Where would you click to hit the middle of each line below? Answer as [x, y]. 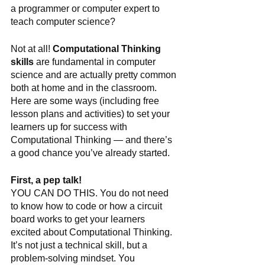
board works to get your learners [79, 219]
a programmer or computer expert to [86, 9]
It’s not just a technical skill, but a [80, 245]
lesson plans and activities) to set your [91, 114]
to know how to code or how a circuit [88, 206]
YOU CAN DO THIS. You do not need [91, 193]
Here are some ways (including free [86, 101]
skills [22, 62]
